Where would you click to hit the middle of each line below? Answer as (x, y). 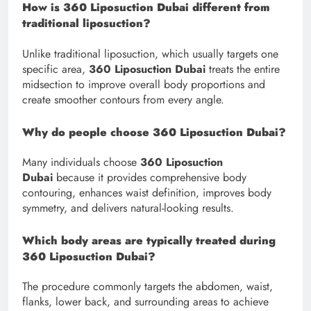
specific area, (56, 69)
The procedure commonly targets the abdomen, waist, (148, 287)
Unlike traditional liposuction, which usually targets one (150, 53)
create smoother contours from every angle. (123, 99)
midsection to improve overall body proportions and (144, 84)
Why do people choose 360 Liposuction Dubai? (154, 132)
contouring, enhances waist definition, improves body (147, 192)
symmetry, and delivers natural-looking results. (128, 208)
